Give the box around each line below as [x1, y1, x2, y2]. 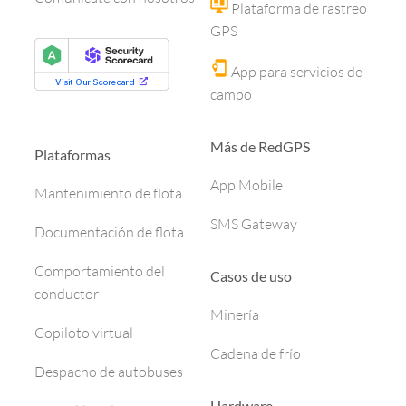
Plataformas [34, 146, 111, 164]
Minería [210, 305, 259, 324]
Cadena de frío [210, 344, 301, 363]
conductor [34, 285, 99, 304]
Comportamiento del [34, 262, 165, 281]
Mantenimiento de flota [34, 184, 182, 203]
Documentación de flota [34, 223, 184, 242]
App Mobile [210, 176, 283, 195]
